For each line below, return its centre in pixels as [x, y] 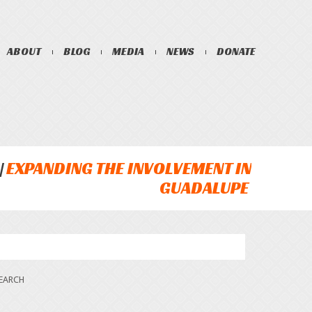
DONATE [236, 51]
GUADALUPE [204, 188]
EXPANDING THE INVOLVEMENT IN [129, 168]
